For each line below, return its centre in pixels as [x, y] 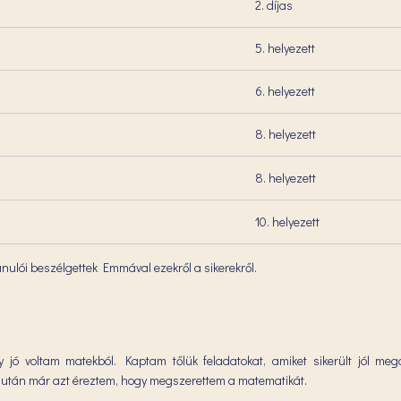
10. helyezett [287, 222]
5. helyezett [285, 48]
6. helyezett [285, 91]
